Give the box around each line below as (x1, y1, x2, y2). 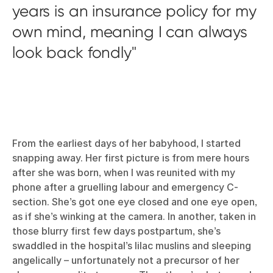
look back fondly (12, 43, 132, 62)
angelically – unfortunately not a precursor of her (12, 253, 239, 266)
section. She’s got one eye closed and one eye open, (12, 195, 257, 208)
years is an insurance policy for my (12, 1, 257, 20)
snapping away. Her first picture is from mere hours (12, 151, 249, 164)
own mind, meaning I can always (12, 22, 248, 41)
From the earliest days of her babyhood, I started (12, 136, 241, 149)
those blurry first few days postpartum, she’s (12, 224, 221, 237)
